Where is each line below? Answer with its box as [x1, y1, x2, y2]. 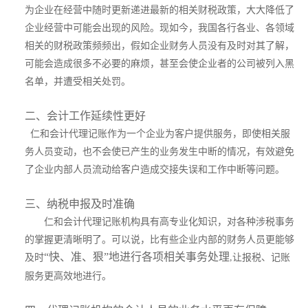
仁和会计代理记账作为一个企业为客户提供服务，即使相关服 [30, 129, 290, 139]
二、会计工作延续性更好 [25, 110, 146, 122]
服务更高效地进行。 [25, 271, 111, 281]
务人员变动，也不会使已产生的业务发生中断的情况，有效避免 [25, 146, 294, 157]
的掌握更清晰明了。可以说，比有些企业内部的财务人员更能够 [25, 234, 294, 245]
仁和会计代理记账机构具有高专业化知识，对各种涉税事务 [44, 217, 294, 227]
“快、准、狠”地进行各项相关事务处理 [44, 251, 230, 263]
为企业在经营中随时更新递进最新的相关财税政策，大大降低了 [25, 5, 294, 15]
